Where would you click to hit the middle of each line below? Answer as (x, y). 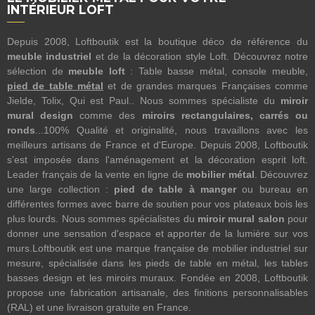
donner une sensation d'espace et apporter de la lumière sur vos (157, 234)
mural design (40, 116)
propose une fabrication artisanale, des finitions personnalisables (157, 293)
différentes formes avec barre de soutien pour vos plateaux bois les (157, 204)
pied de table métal (55, 86)
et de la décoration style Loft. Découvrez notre (200, 57)
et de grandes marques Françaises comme (206, 86)
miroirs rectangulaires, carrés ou (225, 116)
